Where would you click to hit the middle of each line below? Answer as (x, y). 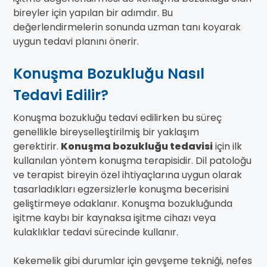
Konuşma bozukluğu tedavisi (137, 147)
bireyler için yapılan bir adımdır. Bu (93, 13)
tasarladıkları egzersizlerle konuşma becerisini (121, 190)
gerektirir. (37, 147)
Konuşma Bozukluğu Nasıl (109, 74)
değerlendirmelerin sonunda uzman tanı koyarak (127, 27)
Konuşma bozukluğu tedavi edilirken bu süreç (117, 118)
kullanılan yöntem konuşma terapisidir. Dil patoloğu (132, 161)
